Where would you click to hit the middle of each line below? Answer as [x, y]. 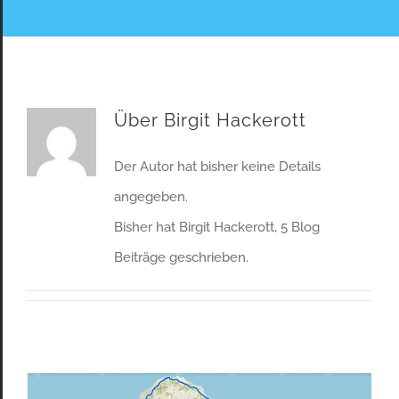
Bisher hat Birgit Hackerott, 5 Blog [216, 227]
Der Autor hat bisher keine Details [217, 166]
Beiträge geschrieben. [181, 257]
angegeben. [151, 196]
